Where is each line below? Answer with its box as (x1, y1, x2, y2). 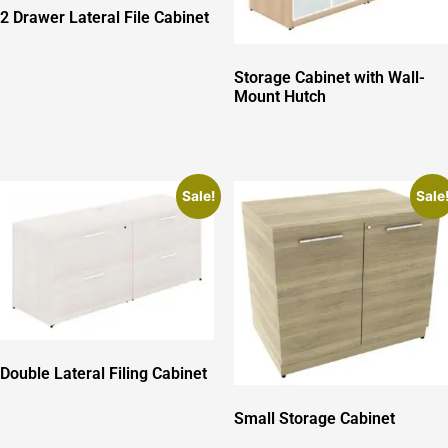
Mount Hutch (234, 87, 326, 107)
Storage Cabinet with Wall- (234, 68, 425, 88)
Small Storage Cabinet (234, 408, 395, 428)
